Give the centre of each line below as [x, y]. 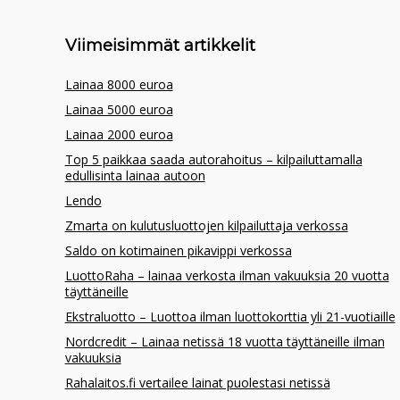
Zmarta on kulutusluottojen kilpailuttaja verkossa [206, 225]
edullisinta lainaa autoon [135, 175]
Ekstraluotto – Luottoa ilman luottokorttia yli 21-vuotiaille [230, 316]
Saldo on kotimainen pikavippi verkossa [178, 250]
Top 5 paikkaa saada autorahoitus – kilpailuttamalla [213, 159]
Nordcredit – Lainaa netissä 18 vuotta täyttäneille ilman [225, 341]
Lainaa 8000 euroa [119, 84]
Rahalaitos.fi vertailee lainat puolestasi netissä [197, 382]
